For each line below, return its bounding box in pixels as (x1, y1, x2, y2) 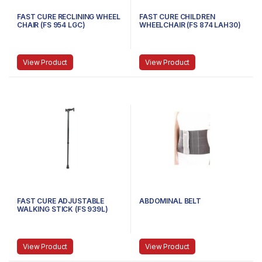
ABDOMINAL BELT (139, 196, 202, 205)
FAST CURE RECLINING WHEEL (17, 12, 120, 22)
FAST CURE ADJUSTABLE (17, 196, 105, 205)
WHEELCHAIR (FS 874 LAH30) (139, 20, 241, 30)
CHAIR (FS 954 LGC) (17, 20, 85, 30)
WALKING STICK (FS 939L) (17, 205, 108, 213)
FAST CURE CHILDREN (139, 12, 215, 22)
